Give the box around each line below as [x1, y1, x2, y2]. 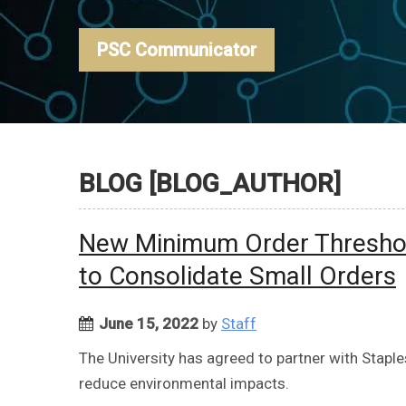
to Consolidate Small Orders [79, 260, 396, 291]
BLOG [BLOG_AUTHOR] [79, 168, 341, 198]
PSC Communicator [97, 38, 256, 61]
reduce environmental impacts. [79, 373, 289, 392]
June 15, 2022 [99, 314, 198, 333]
